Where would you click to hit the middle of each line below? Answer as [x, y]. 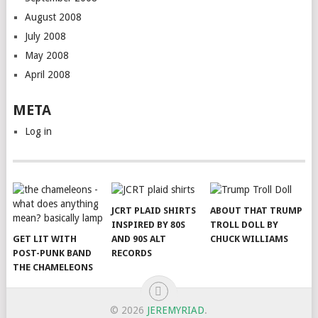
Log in [38, 131]
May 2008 [46, 55]
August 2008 [53, 17]
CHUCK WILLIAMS [250, 239]
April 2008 [47, 75]
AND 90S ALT [139, 239]
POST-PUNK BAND [53, 253]
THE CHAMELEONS [53, 267]
